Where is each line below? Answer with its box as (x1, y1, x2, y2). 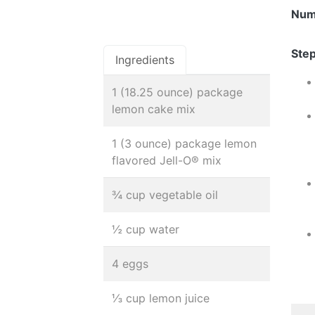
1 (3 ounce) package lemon (112, 136, 257, 150)
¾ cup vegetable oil (112, 188, 218, 202)
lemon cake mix (112, 102, 195, 116)
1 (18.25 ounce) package (112, 85, 243, 99)
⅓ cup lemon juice (112, 291, 210, 305)
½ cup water (112, 222, 179, 236)
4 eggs (112, 257, 148, 271)
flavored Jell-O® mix (112, 153, 221, 167)
